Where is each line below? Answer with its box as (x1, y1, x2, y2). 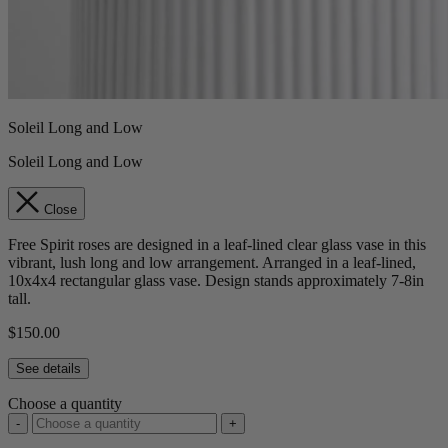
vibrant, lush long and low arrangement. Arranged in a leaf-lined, (8, 254, 416, 272)
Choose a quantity (8, 395, 122, 413)
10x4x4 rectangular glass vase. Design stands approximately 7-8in (8, 272, 424, 290)
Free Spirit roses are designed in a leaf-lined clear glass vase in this (8, 236, 426, 254)
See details (16, 361, 81, 377)
